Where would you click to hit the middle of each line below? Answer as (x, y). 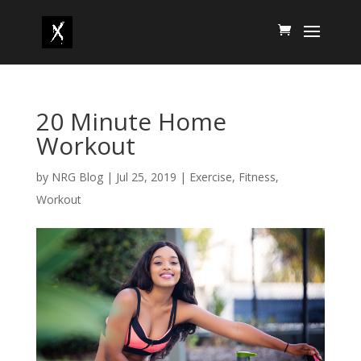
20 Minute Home (131, 121)
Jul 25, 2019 (146, 177)
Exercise (210, 177)
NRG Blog (77, 177)
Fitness (257, 177)
